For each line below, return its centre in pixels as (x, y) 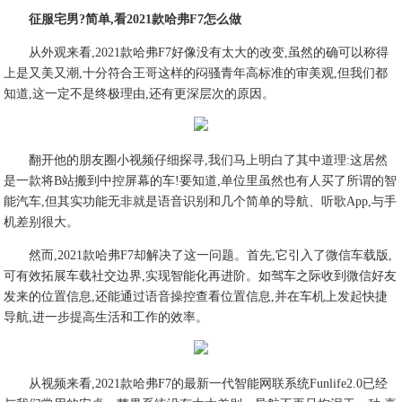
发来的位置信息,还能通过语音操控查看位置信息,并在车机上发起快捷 (196, 297)
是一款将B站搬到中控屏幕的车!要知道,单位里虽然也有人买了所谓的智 (201, 181)
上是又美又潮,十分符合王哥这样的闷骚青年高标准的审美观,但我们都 (196, 73)
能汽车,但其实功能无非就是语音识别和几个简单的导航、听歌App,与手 (201, 201)
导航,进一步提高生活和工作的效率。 (106, 317)
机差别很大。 (42, 222)
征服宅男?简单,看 (78, 19)
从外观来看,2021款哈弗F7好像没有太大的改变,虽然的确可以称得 (209, 52)
